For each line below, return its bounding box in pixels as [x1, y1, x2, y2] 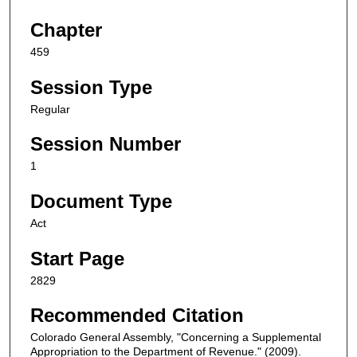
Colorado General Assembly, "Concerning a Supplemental [30, 331, 321, 344]
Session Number [30, 133, 181, 155]
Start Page [30, 247, 124, 269]
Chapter [30, 19, 102, 41]
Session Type [30, 76, 152, 98]
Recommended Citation [30, 304, 244, 327]
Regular [30, 102, 70, 116]
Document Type [30, 190, 172, 213]
